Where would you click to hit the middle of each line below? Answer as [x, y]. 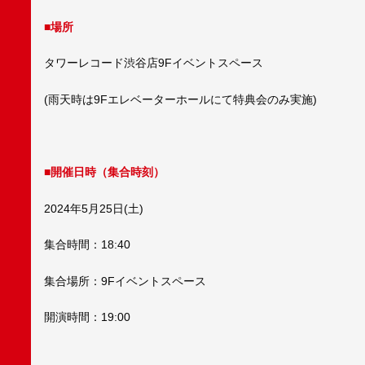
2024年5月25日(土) [94, 208]
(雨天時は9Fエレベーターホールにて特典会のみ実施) [180, 99]
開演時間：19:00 [87, 317]
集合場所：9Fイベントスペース [125, 281]
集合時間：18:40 [87, 245]
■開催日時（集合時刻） [104, 172]
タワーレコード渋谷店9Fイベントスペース [154, 63]
